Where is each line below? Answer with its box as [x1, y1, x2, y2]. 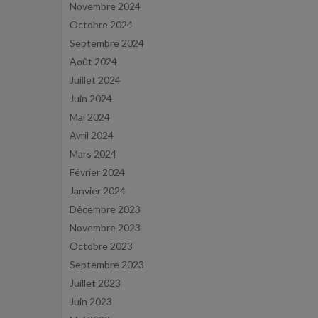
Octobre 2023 [70, 240, 133, 252]
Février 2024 [70, 166, 125, 178]
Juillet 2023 [70, 277, 121, 289]
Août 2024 [70, 55, 117, 67]
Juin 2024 [70, 92, 112, 104]
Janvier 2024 [70, 185, 126, 197]
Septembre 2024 [70, 37, 144, 49]
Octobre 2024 [70, 18, 133, 31]
